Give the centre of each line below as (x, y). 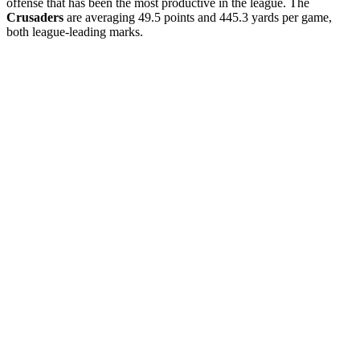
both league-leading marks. (75, 31)
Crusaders (35, 17)
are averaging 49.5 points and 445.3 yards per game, (198, 17)
